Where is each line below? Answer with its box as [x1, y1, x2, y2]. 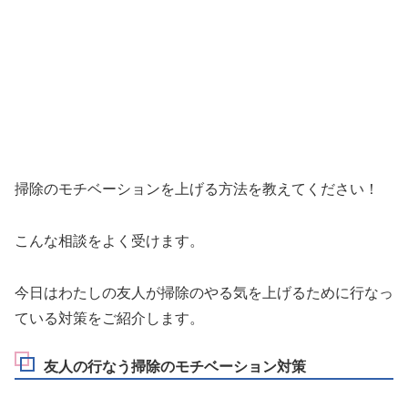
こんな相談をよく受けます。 [15, 233, 204, 250]
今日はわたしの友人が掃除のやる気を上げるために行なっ [15, 284, 393, 301]
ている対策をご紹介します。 [15, 310, 204, 326]
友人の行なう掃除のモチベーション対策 [44, 358, 306, 374]
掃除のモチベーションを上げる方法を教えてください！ [15, 181, 379, 198]
